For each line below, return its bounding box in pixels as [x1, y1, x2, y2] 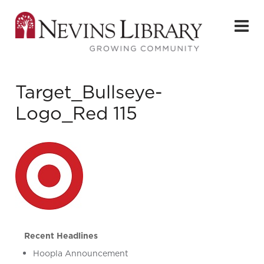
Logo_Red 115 [15, 100, 138, 126]
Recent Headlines [24, 230, 98, 242]
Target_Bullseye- [15, 79, 163, 105]
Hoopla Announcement [33, 247, 129, 260]
